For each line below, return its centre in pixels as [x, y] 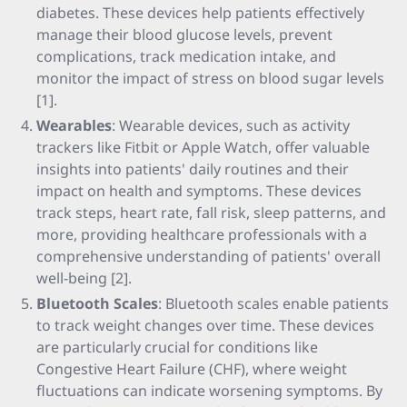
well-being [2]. [84, 278]
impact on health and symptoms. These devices [199, 191]
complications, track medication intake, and [186, 56]
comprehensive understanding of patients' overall [208, 256]
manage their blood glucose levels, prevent [184, 35]
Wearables [74, 125]
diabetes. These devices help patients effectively [200, 13]
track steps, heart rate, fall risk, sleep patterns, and [211, 213]
